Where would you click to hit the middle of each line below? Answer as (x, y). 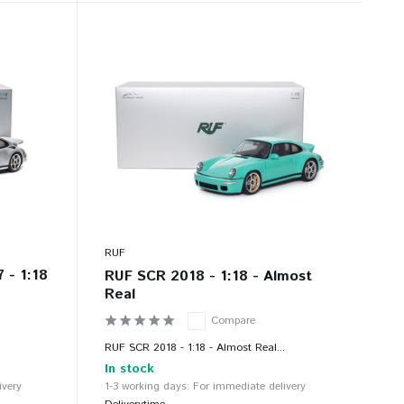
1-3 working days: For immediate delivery (205, 387)
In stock (129, 369)
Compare (233, 321)
